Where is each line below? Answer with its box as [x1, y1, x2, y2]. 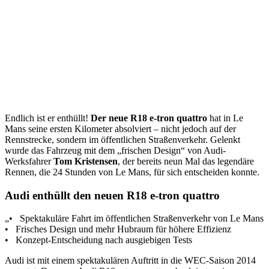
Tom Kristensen [53, 156, 118, 166]
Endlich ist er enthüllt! [5, 112, 91, 123]
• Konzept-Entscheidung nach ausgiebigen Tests [5, 235, 192, 246]
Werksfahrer [5, 156, 53, 166]
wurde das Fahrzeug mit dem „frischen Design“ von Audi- [5, 145, 226, 156]
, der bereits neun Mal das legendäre [118, 156, 254, 166]
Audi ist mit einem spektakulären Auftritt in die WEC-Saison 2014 [5, 255, 256, 266]
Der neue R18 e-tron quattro [91, 112, 207, 123]
